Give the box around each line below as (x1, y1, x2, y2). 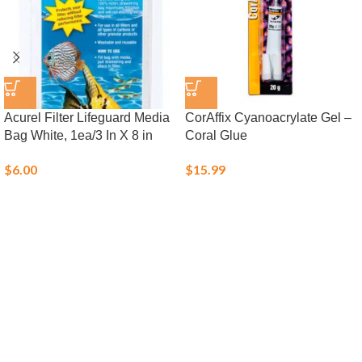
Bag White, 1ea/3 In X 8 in (4, 128, 153, 142)
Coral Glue (185, 128, 247, 142)
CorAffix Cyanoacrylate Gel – (185, 111, 351, 124)
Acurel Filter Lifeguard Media (4, 111, 170, 124)
